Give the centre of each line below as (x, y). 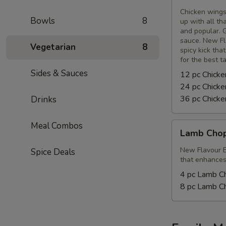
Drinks (43, 100)
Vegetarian (53, 47)
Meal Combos (56, 126)
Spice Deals (52, 152)
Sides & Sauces (59, 73)
